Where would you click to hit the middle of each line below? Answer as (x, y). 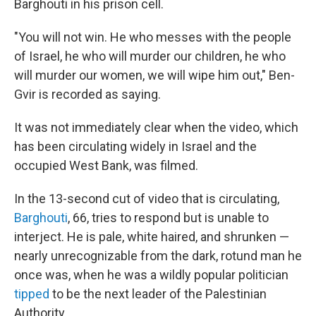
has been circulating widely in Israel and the (135, 146)
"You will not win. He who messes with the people (153, 37)
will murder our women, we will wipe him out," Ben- (154, 75)
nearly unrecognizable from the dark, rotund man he (158, 256)
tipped (32, 294)
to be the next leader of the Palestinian (158, 294)
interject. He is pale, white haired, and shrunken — (152, 237)
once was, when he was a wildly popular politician (151, 275)
